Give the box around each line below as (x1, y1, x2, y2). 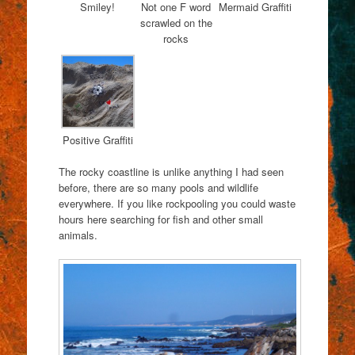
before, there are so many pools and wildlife (58, 179, 258, 195)
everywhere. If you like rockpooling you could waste (58, 195, 296, 211)
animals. (58, 227, 97, 242)
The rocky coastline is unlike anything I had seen (58, 163, 284, 179)
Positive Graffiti (62, 132, 133, 148)
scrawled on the (139, 14, 212, 30)
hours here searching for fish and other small (58, 211, 263, 227)
